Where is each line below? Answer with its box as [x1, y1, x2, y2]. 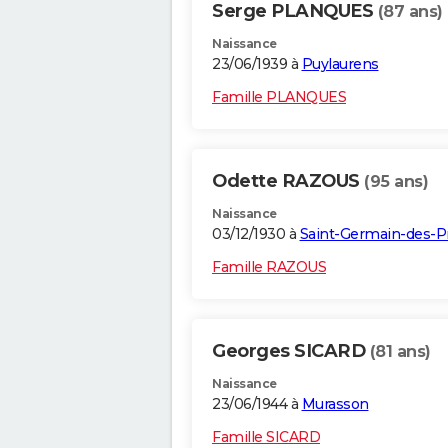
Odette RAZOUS [212, 170, 364, 193]
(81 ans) [369, 342, 431, 362]
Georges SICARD [212, 340, 370, 363]
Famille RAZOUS [212, 258, 326, 277]
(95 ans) [364, 172, 428, 192]
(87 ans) [377, 2, 443, 22]
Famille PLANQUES [212, 88, 346, 107]
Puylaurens [301, 55, 379, 74]
